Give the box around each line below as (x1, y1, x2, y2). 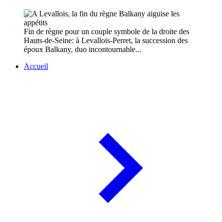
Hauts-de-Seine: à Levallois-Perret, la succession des (24, 36, 188, 45)
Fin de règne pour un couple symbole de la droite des (24, 27, 189, 36)
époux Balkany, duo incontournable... (24, 45, 141, 54)
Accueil (24, 62, 48, 71)
